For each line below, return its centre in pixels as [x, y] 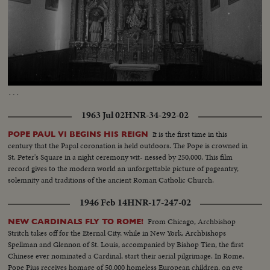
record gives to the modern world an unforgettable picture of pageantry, [124, 169]
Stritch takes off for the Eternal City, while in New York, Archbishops [117, 233]
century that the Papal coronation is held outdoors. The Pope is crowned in [128, 146]
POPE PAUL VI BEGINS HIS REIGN [78, 134]
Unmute [55, 79]
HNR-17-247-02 [159, 203]
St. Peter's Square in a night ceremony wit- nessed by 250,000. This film [121, 157]
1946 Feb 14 [103, 203]
